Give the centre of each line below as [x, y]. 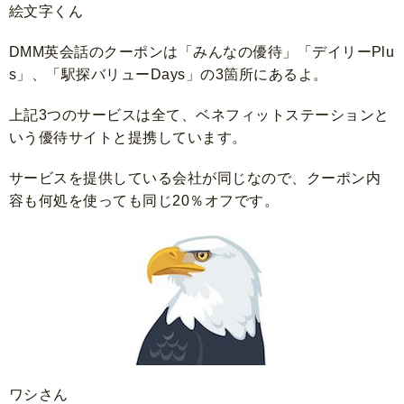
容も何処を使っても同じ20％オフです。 [144, 200]
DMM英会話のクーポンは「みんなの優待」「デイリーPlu [202, 51]
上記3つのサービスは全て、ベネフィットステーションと [199, 115]
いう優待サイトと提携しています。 [128, 137]
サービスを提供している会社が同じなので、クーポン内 [195, 178]
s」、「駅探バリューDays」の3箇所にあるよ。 [169, 74]
